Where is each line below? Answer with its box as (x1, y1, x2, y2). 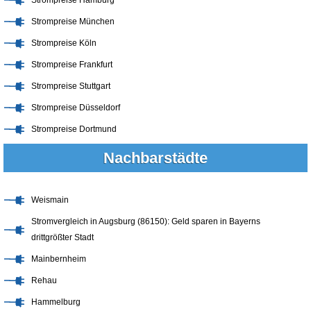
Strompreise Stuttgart (31, 81, 110, 91)
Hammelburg (31, 296, 81, 307)
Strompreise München (31, 16, 115, 26)
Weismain (31, 194, 69, 205)
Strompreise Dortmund (31, 124, 117, 134)
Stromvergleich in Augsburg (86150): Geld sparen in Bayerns (31, 216, 260, 226)
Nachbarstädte (103, 149, 208, 167)
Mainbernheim (31, 253, 86, 264)
